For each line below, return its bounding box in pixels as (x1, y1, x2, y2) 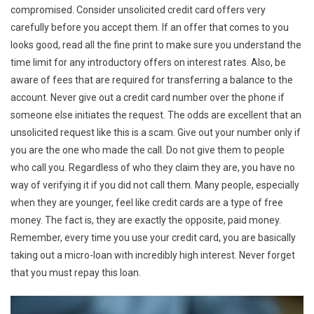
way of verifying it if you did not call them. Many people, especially (11, 179, 299, 191)
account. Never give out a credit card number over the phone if (11, 91, 285, 103)
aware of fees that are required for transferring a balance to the (11, 74, 293, 86)
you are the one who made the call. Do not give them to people (11, 144, 285, 156)
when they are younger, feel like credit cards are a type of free (11, 196, 283, 208)
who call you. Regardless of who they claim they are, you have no (11, 161, 295, 173)
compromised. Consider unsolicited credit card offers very (11, 4, 266, 15)
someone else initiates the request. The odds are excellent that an (11, 109, 301, 121)
